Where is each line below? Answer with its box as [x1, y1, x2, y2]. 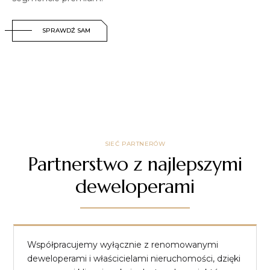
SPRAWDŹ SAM [42, 26, 90, 34]
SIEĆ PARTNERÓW [104, 139, 166, 148]
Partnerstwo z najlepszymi [28, 152, 242, 176]
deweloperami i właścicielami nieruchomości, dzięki [27, 253, 240, 264]
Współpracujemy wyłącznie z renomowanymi [27, 239, 218, 250]
